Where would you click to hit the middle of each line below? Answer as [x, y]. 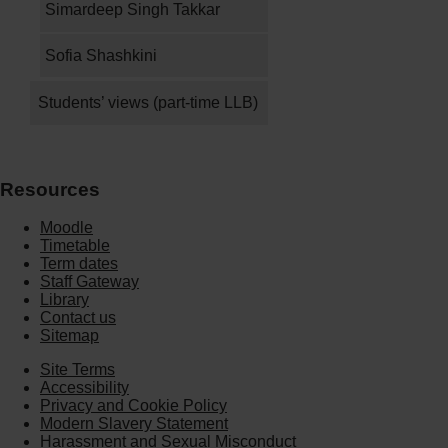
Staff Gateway [89, 282]
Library [64, 300]
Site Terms [77, 370]
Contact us [78, 318]
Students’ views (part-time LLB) [148, 103]
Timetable [75, 246]
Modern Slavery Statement [134, 424]
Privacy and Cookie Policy [133, 406]
